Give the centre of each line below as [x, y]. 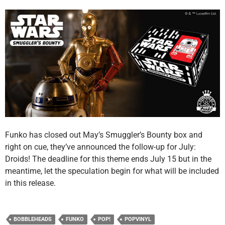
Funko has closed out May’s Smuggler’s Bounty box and [104, 135]
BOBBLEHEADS [33, 219]
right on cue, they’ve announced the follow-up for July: [100, 147]
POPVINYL [138, 219]
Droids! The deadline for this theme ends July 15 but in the [108, 159]
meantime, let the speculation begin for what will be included [112, 171]
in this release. [30, 183]
